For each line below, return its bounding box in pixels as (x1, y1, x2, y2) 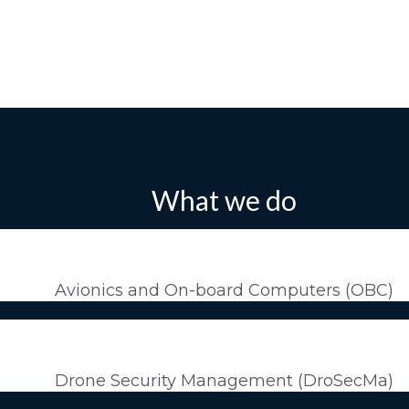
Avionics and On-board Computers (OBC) (54, 280, 393, 301)
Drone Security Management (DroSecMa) (54, 371, 393, 392)
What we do (151, 184, 297, 217)
